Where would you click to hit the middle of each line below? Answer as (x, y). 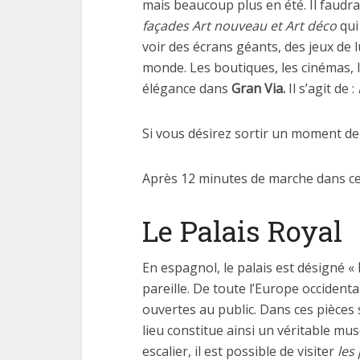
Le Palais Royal (242, 231)
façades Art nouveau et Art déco (239, 26)
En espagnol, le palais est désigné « (250, 268)
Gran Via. (260, 88)
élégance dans (187, 88)
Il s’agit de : (323, 88)
